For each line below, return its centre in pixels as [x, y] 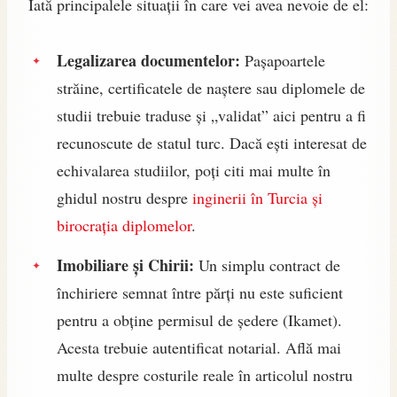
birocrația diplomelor [124, 225]
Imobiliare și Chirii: [125, 265]
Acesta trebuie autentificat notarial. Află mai [199, 347]
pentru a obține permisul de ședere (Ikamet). [199, 319]
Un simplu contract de [267, 265]
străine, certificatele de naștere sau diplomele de [211, 87]
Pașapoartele [283, 60]
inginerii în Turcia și [257, 197]
